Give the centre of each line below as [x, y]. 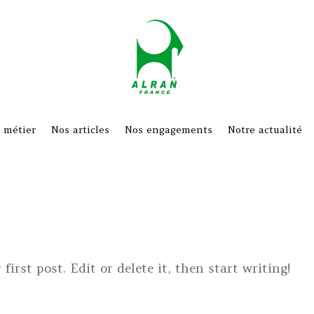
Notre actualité [265, 130]
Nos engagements [169, 130]
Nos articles [80, 130]
